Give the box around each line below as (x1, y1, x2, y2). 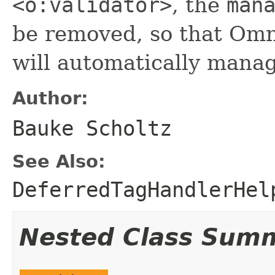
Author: (12, 87, 88, 109)
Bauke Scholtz (12, 115, 172, 141)
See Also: (12, 150, 106, 172)
